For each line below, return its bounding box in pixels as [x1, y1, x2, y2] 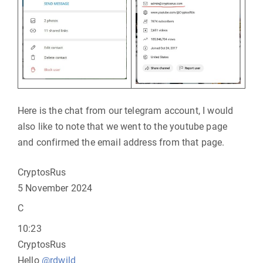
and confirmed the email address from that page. [18, 137, 225, 148]
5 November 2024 [18, 183, 93, 194]
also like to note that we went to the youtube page [18, 121, 228, 132]
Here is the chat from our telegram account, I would [18, 105, 234, 116]
